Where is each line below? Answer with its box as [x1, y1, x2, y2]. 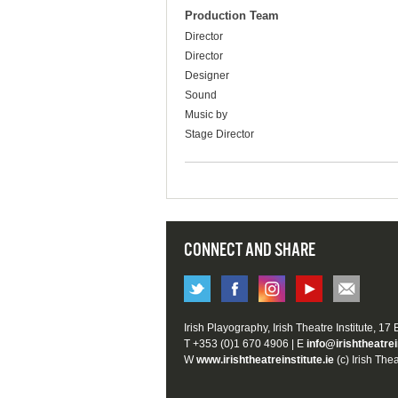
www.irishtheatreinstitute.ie [196, 354, 334, 367]
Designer [185, 69, 229, 83]
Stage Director [185, 128, 254, 141]
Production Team [185, 9, 279, 23]
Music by [185, 108, 227, 122]
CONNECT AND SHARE [184, 239, 315, 263]
